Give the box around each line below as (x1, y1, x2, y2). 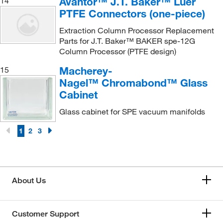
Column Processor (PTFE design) (59, 46, 176, 56)
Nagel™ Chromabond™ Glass (59, 76, 208, 89)
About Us (12, 175, 46, 185)
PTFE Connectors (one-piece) (59, 6, 205, 20)
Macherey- (59, 64, 112, 77)
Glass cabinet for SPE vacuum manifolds (59, 106, 205, 116)
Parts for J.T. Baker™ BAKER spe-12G (59, 35, 195, 46)
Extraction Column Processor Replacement (59, 25, 214, 35)
